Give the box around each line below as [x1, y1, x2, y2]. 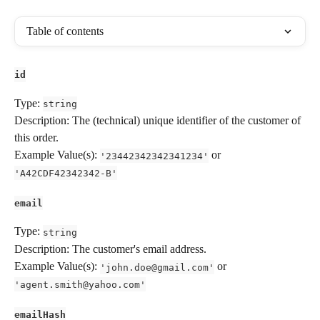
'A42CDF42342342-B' [14, 167, 117, 179]
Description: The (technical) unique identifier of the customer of [14, 114, 304, 127]
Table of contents [26, 25, 104, 37]
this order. [14, 131, 59, 144]
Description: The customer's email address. [14, 242, 206, 255]
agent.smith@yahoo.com [20, 279, 140, 290]
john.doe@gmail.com [106, 261, 209, 273]
